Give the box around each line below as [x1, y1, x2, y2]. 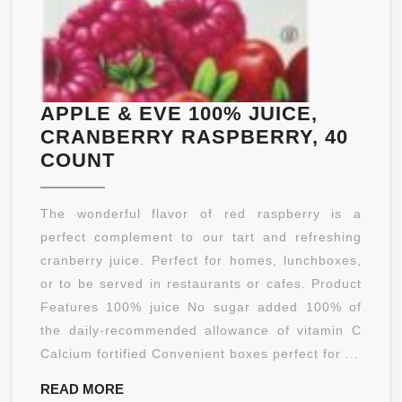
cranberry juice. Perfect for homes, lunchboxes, [40, 253, 362, 268]
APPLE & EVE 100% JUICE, [40, 102, 318, 126]
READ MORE [40, 381, 124, 398]
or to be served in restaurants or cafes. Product [40, 276, 362, 292]
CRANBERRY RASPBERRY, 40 [40, 126, 348, 149]
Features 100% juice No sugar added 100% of [40, 300, 362, 315]
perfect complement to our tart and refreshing [40, 230, 362, 245]
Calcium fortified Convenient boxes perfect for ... [40, 346, 359, 362]
